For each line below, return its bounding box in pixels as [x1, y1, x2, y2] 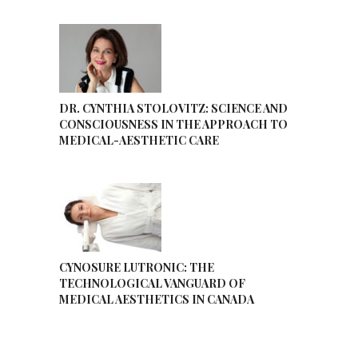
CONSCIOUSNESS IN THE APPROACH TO [59, 116, 288, 132]
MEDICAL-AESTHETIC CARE [59, 132, 219, 148]
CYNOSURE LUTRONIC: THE [59, 259, 214, 275]
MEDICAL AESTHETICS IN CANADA [59, 291, 254, 307]
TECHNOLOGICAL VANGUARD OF [59, 275, 245, 291]
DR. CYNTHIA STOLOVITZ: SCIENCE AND [59, 100, 288, 116]
